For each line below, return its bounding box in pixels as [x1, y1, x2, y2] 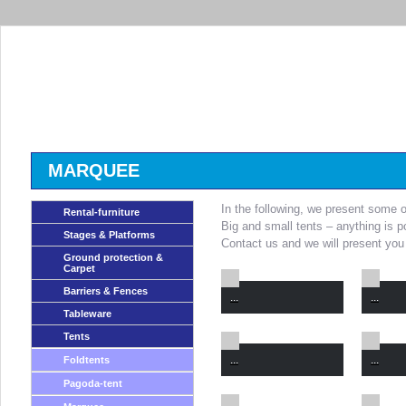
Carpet [63, 263, 95, 274]
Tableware [63, 308, 111, 319]
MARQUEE [48, 160, 140, 180]
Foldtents [63, 354, 110, 365]
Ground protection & [63, 252, 163, 263]
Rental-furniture [63, 207, 140, 217]
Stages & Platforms [63, 229, 155, 240]
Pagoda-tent [63, 378, 122, 389]
